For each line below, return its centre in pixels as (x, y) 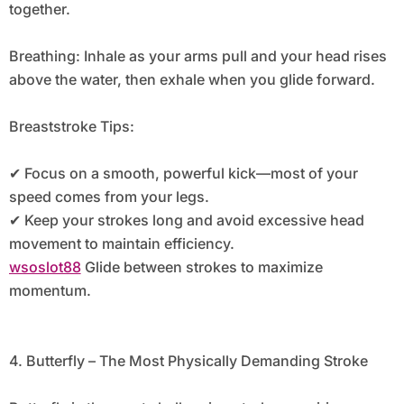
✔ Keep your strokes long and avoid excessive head (186, 220)
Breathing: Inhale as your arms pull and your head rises (197, 56)
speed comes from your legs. (109, 197)
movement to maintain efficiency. (121, 244)
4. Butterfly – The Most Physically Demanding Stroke (188, 361)
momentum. (50, 291)
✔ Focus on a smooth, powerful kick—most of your (183, 174)
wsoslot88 (45, 267)
